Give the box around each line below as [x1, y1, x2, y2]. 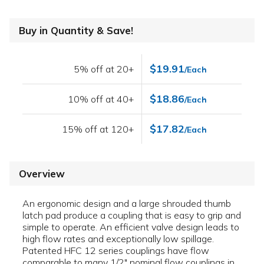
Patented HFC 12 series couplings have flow [22, 245, 209, 257]
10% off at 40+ [68, 93, 134, 105]
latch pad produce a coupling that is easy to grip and [22, 209, 241, 222]
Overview [19, 167, 65, 180]
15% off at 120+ [62, 123, 134, 136]
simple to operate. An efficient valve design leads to [22, 221, 239, 233]
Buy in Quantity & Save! [19, 24, 133, 37]
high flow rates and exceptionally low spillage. [22, 233, 214, 245]
